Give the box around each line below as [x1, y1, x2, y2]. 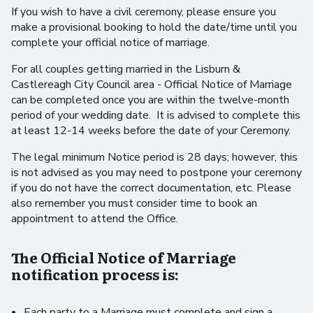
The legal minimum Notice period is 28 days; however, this [11, 150, 298, 165]
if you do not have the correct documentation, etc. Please [11, 180, 291, 196]
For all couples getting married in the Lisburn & [11, 61, 240, 77]
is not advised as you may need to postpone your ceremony [11, 165, 302, 180]
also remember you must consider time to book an [11, 196, 257, 211]
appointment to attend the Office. [11, 211, 178, 226]
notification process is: [11, 263, 179, 284]
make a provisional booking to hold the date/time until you [11, 20, 297, 35]
